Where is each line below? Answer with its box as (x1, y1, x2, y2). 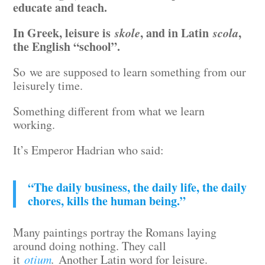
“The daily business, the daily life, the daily (28, 179, 247, 196)
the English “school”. (13, 38, 125, 55)
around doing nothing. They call (13, 238, 167, 254)
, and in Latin (140, 24, 214, 41)
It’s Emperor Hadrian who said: (13, 142, 164, 158)
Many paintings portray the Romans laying (13, 224, 217, 240)
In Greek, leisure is (13, 24, 115, 41)
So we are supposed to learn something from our (13, 64, 247, 80)
